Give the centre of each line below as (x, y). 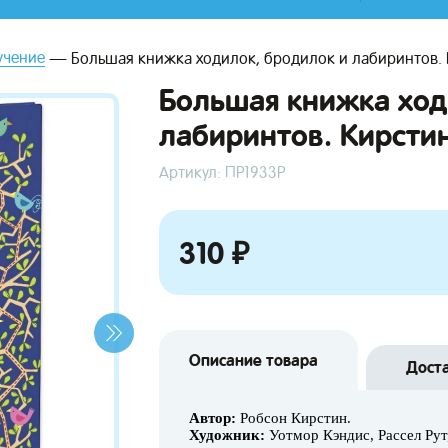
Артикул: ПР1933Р (222, 172)
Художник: (227, 435)
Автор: (212, 418)
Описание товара (253, 360)
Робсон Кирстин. (293, 418)
